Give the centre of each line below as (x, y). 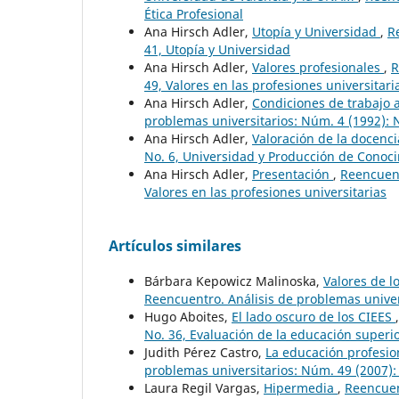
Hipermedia (301, 387)
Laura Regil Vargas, (204, 387)
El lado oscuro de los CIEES (313, 316)
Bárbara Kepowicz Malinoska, (234, 281)
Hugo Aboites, (188, 316)
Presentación (293, 174)
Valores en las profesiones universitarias (265, 191)
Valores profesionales (318, 67)
